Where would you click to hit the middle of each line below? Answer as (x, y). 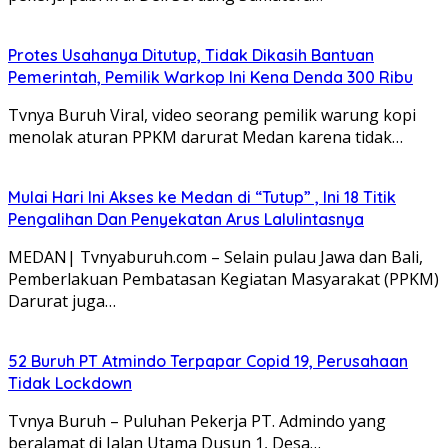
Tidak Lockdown (70, 382)
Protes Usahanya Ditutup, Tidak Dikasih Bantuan (191, 54)
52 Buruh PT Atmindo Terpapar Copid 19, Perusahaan (208, 360)
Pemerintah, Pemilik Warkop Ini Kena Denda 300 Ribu (210, 76)
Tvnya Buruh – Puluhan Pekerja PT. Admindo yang (197, 420)
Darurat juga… (62, 300)
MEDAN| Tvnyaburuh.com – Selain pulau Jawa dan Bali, (215, 256)
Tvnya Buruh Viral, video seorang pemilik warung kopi (212, 114)
